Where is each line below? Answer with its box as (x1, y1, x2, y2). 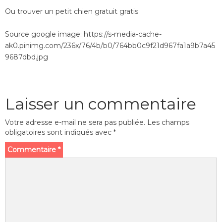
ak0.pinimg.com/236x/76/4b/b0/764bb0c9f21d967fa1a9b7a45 (5, 41, 215, 50)
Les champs (147, 118, 189, 127)
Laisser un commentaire (5, 94, 196, 113)
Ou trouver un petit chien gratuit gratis (5, 7, 138, 16)
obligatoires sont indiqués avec (5, 128, 113, 137)
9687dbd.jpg (5, 53, 48, 61)
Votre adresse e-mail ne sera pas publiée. (5, 118, 145, 127)
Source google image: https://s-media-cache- (5, 30, 162, 39)
